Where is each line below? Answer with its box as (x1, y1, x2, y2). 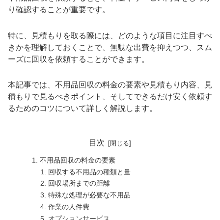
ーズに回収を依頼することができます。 (8, 55, 149, 63)
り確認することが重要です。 (8, 5, 110, 14)
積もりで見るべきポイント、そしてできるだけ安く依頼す (8, 92, 212, 101)
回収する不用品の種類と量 (48, 167, 131, 176)
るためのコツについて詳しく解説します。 (8, 104, 157, 113)
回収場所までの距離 (48, 179, 110, 188)
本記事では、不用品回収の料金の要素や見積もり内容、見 (8, 81, 212, 89)
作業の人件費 (48, 203, 90, 211)
